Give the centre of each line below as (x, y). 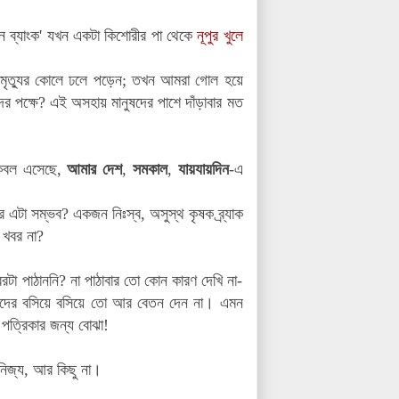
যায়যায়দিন (203, 169)
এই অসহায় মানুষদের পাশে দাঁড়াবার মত (147, 102)
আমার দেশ (95, 169)
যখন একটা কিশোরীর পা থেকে (120, 35)
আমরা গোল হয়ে (202, 80)
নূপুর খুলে (220, 35)
